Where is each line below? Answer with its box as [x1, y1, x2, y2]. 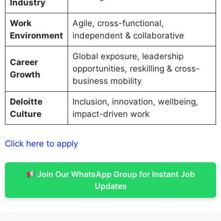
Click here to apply [5, 138, 78, 148]
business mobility [72, 76, 142, 86]
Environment [9, 31, 63, 41]
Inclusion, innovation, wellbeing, [72, 97, 198, 107]
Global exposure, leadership [72, 51, 184, 62]
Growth [9, 70, 40, 80]
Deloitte [9, 97, 42, 107]
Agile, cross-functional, [72, 18, 164, 29]
